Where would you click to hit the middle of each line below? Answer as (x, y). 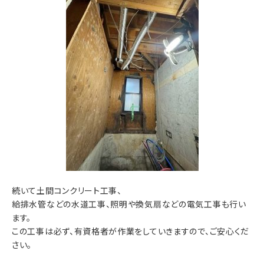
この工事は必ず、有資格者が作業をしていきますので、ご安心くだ (131, 231)
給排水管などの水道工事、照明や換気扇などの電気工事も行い (129, 204)
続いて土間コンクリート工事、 (67, 191)
